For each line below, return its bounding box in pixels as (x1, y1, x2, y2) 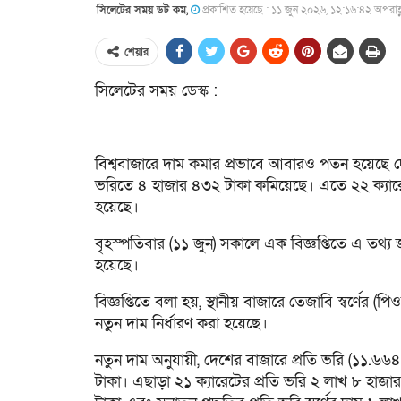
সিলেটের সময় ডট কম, (97, 3, 188, 17)
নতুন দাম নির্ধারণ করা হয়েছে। (95, 313, 268, 334)
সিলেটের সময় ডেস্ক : (95, 81, 218, 101)
